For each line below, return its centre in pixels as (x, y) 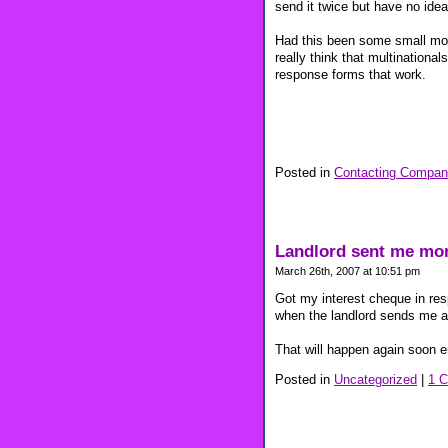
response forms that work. (350, 75)
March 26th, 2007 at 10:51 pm (347, 270)
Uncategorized (375, 379)
